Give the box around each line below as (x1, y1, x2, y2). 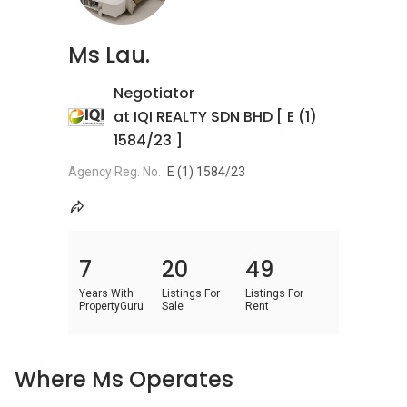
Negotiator (114, 83, 194, 104)
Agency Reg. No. (68, 164, 161, 179)
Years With (79, 287, 134, 300)
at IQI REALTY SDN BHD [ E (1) (114, 106, 317, 127)
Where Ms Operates (15, 364, 233, 394)
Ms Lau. (68, 40, 150, 70)
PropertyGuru (79, 300, 144, 313)
